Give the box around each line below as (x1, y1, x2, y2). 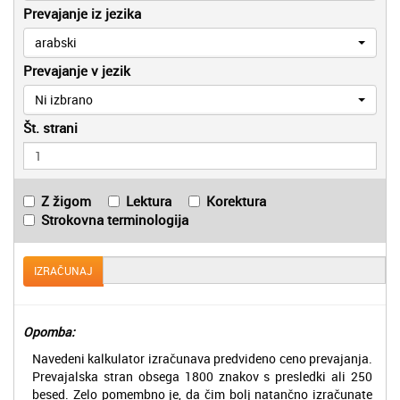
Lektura (126, 191, 171, 210)
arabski (35, 33, 77, 51)
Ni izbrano (35, 90, 93, 108)
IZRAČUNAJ (34, 263, 93, 279)
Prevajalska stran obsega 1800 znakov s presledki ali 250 (32, 367, 372, 385)
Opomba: (23, 322, 75, 340)
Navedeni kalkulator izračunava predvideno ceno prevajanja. (32, 349, 372, 367)
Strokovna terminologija (41, 210, 188, 229)
